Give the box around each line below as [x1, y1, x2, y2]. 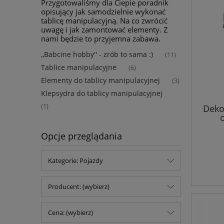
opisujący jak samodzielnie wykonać [41, 6, 165, 16]
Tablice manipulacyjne [41, 62, 116, 72]
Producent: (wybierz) [48, 182, 109, 191]
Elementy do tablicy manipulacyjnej [41, 75, 160, 85]
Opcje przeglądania [41, 130, 122, 142]
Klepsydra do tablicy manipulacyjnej [41, 88, 162, 98]
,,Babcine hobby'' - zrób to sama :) [41, 49, 153, 59]
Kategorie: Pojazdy [48, 156, 103, 165]
